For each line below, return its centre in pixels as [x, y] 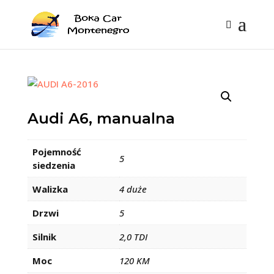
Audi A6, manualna [101, 118]
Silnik [44, 237]
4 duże [133, 189]
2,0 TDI [133, 237]
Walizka [50, 189]
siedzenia [54, 165]
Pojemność [57, 152]
